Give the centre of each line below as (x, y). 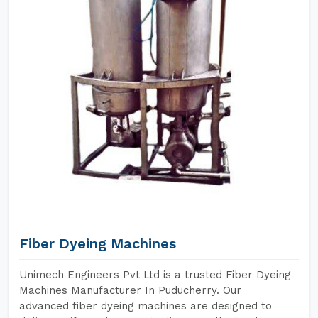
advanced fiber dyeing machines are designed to (146, 306)
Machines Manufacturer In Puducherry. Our (130, 290)
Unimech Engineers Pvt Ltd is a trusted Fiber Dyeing (155, 275)
